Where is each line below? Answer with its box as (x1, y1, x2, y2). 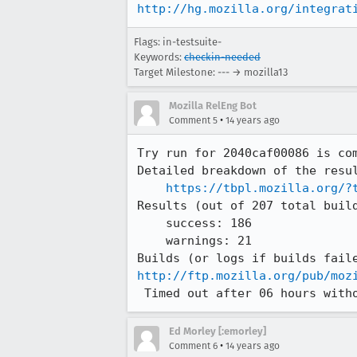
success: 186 (137, 216, 166, 230)
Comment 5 (169, 115, 218, 126)
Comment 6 (169, 340, 218, 351)
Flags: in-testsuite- (134, 36, 222, 48)
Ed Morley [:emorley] (169, 325, 266, 337)
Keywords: (134, 51, 184, 63)
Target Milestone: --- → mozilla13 (134, 66, 288, 78)
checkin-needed (184, 51, 261, 63)
